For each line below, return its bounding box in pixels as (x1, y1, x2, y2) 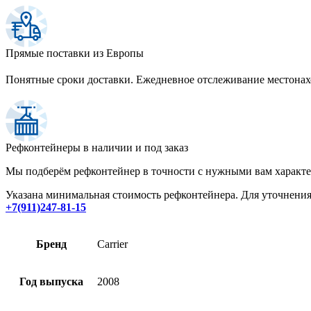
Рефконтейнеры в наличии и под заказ (6, 141, 188, 153)
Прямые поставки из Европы (6, 47, 144, 59)
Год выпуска (19, 275, 83, 287)
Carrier (97, 237, 128, 250)
